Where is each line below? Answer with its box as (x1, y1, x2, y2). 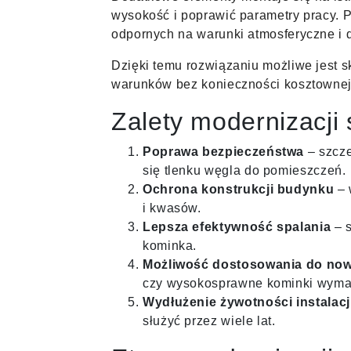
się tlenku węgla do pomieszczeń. (143, 163, 346, 177)
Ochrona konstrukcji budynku (143, 182, 335, 196)
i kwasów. (143, 201, 201, 215)
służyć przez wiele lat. (143, 313, 276, 327)
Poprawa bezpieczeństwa (143, 144, 305, 158)
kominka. (143, 238, 197, 252)
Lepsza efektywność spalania (143, 219, 331, 233)
